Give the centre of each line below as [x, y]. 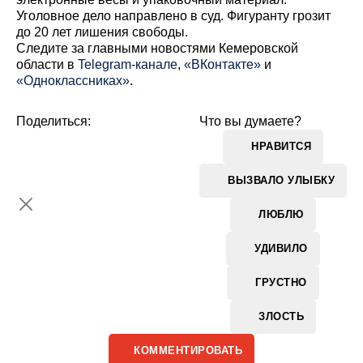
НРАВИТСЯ [281, 146]
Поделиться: [53, 121]
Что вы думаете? [250, 121]
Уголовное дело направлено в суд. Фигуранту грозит [173, 16]
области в [47, 64]
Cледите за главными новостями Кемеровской [157, 48]
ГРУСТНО [281, 282]
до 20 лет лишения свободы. [102, 32]
